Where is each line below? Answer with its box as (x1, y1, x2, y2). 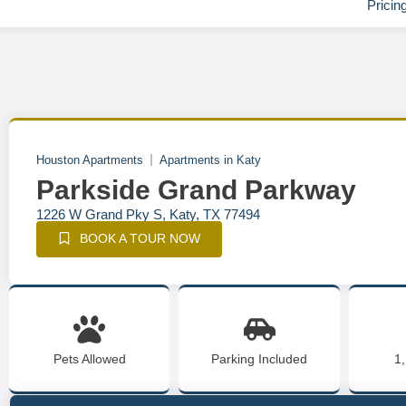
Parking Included (211, 352, 308, 366)
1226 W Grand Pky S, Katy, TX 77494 (36, 207, 260, 222)
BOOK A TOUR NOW (80, 231, 200, 246)
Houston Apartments (36, 153, 143, 167)
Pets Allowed (53, 352, 126, 366)
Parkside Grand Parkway (36, 175, 356, 205)
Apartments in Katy (159, 153, 261, 167)
